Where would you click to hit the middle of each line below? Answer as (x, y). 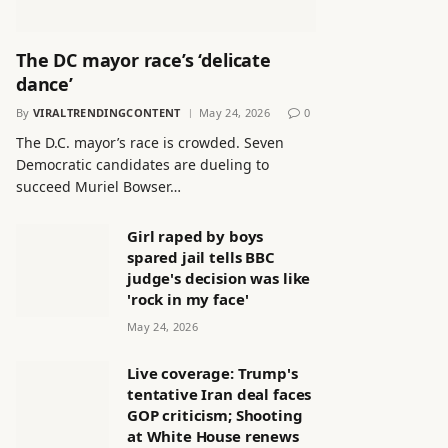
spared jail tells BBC (201, 256)
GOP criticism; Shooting (215, 414)
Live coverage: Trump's (212, 372)
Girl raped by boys (195, 235)
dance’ (44, 83)
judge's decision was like (219, 277)
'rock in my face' (188, 298)
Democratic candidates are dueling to (142, 164)
